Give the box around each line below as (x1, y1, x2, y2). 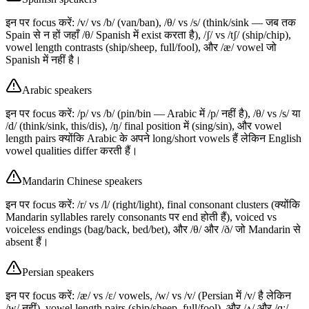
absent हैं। (6, 235, 49, 248)
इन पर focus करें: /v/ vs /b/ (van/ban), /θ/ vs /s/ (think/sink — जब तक (6, 16, 296, 28)
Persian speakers (22, 266, 94, 278)
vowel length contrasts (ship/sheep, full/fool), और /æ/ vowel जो (6, 41, 277, 53)
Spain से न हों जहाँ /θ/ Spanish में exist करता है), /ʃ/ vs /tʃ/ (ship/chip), (6, 28, 291, 41)
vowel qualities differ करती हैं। (6, 144, 138, 157)
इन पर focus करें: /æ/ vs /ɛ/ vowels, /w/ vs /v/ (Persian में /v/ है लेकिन (6, 289, 291, 301)
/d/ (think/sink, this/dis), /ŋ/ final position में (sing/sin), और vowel (6, 119, 281, 132)
